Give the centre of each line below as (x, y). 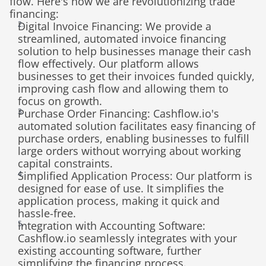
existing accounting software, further (110, 251)
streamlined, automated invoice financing (122, 39)
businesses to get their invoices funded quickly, (136, 76)
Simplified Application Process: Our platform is (135, 176)
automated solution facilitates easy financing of (137, 126)
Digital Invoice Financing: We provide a (115, 26)
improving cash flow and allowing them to (123, 88)
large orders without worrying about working (129, 151)
